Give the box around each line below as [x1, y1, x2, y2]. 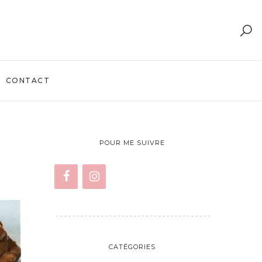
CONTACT [5, 76, 50, 85]
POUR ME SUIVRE [99, 139, 165, 147]
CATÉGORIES [109, 243, 156, 251]
